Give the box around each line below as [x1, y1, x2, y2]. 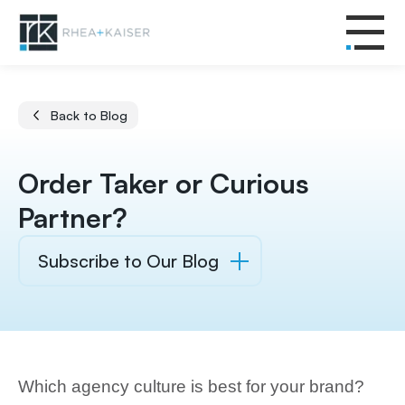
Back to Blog [51, 107, 127, 123]
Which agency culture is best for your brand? [18, 377, 364, 396]
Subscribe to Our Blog [38, 250, 219, 272]
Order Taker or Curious [18, 166, 309, 200]
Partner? [18, 201, 127, 234]
